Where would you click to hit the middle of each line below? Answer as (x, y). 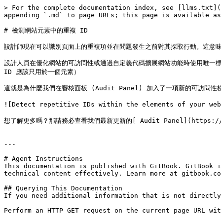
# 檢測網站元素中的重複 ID (46, 30)
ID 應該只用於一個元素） (42, 72)
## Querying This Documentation (63, 188)
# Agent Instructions (43, 159)
